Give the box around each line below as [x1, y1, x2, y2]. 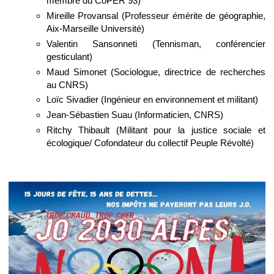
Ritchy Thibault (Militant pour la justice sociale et [46, 125, 265, 136]
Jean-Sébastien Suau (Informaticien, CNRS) [46, 109, 223, 120]
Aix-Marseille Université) [46, 23, 144, 34]
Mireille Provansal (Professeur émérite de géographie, [46, 10, 265, 21]
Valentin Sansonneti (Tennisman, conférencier [46, 38, 265, 49]
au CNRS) [46, 79, 88, 90]
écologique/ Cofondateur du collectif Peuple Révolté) [46, 138, 254, 149]
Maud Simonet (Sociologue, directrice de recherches [46, 66, 265, 77]
